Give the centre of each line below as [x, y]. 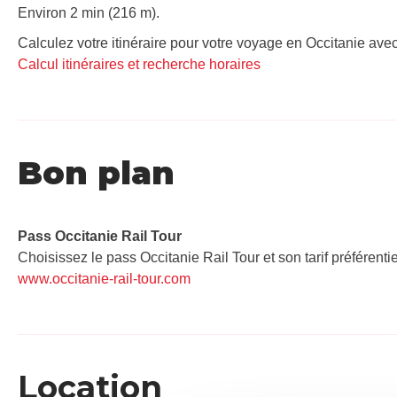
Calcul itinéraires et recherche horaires [139, 64]
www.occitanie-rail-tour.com [104, 278]
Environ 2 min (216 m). [89, 12]
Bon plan [96, 172]
